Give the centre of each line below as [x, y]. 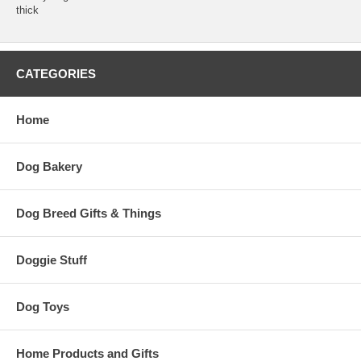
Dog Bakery [49, 166]
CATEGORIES [56, 73]
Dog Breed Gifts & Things [89, 213]
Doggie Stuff [52, 259]
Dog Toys [43, 306]
